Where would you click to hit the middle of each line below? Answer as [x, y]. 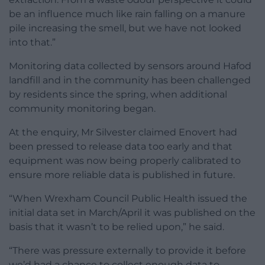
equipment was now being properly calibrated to [125, 161]
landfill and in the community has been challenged [130, 80]
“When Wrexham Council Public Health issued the [128, 199]
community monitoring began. [82, 109]
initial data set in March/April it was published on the [132, 213]
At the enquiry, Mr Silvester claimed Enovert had [123, 132]
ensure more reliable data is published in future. [122, 175]
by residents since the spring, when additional [118, 95]
